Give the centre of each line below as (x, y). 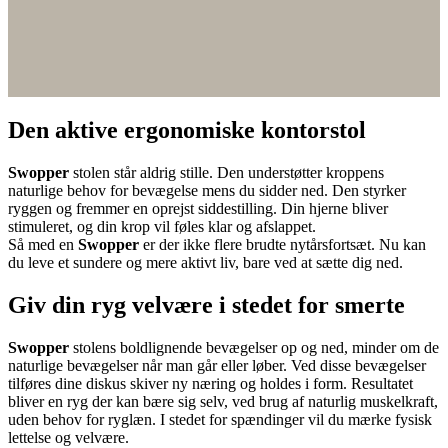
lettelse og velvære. (68, 437)
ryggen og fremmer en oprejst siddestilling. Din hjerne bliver (198, 208)
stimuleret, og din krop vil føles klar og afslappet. (162, 226)
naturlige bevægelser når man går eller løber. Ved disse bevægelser (217, 365)
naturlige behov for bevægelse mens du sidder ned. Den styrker (207, 190)
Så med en (43, 244)
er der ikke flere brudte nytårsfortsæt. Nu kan (282, 244)
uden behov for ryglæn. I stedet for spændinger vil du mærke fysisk (220, 419)
